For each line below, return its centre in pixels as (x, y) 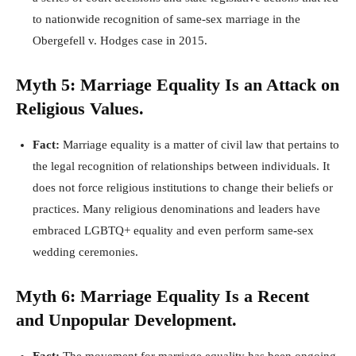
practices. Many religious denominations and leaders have (176, 209)
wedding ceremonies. (85, 252)
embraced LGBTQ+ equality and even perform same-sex (173, 231)
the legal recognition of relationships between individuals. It (181, 166)
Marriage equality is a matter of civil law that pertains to (199, 145)
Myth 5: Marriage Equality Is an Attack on (178, 85)
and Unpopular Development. (126, 320)
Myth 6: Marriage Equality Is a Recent (163, 296)
